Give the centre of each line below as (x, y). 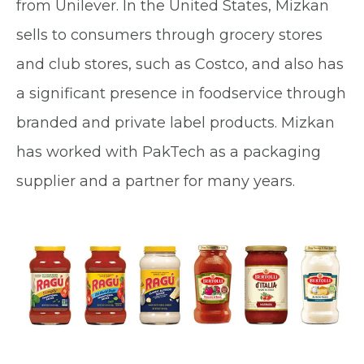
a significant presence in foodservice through (181, 93)
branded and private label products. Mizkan (175, 122)
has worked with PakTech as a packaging (169, 152)
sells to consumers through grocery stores (169, 35)
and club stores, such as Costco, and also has (180, 64)
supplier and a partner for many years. (156, 181)
